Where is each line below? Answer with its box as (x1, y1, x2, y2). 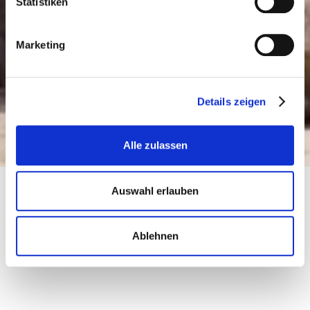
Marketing (16, 39, 65, 51)
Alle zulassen (122, 139, 188, 152)
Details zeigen (197, 95, 266, 107)
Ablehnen (131, 230, 179, 242)
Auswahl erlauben (111, 184, 199, 197)
